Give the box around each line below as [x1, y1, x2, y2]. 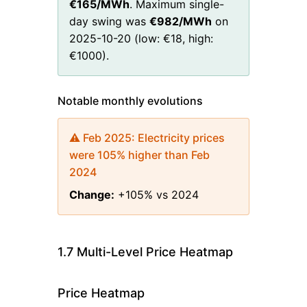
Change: [69, 187, 114, 201]
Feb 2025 [83, 130, 132, 145]
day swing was [69, 14, 146, 28]
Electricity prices [138, 130, 225, 145]
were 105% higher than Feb [69, 147, 210, 162]
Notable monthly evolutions [58, 93, 203, 108]
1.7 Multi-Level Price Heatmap [58, 244, 233, 259]
